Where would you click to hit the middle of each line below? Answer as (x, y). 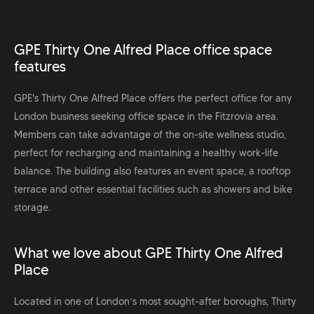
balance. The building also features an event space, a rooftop (152, 171)
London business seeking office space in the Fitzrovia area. (146, 117)
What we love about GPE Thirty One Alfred (149, 253)
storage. (32, 208)
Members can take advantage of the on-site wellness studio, (150, 135)
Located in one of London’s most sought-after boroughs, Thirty (155, 302)
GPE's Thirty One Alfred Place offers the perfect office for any (153, 98)
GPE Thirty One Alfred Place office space (143, 50)
